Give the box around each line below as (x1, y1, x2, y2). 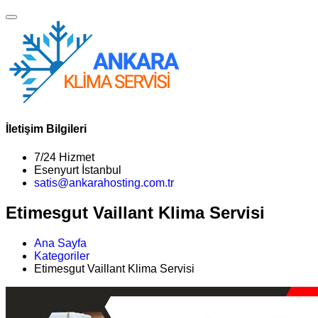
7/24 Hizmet (34, 150, 94, 163)
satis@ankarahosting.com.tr (34, 176, 174, 189)
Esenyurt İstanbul (34, 163, 121, 176)
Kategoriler (34, 250, 89, 263)
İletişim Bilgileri (6, 123, 87, 136)
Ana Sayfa (34, 237, 87, 250)
